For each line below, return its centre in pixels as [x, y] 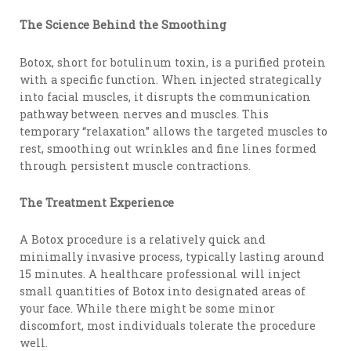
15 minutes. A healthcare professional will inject [161, 274]
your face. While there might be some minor [148, 309]
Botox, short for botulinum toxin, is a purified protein [173, 62]
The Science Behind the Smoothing [123, 25]
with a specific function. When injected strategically [171, 79]
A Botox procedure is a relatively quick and [143, 240]
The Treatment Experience [97, 202]
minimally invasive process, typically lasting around [172, 257]
